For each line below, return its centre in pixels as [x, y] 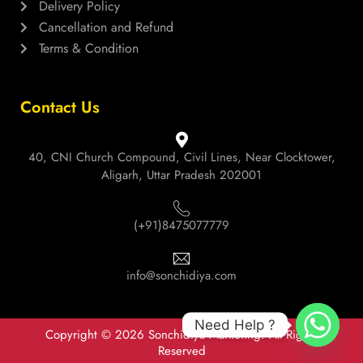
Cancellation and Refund [106, 28]
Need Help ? [235, 325]
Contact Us [60, 108]
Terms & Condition [88, 49]
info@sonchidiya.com [181, 276]
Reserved [181, 351]
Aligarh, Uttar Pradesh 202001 [181, 175]
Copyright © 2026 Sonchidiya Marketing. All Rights [181, 335]
